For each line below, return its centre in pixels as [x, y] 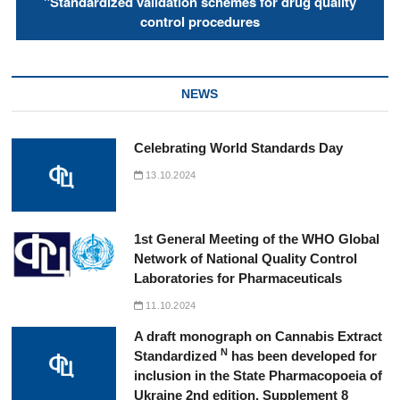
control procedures [200, 21]
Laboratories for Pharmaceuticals [237, 279]
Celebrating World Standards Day [238, 148]
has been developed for [302, 356]
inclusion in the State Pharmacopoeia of [258, 376]
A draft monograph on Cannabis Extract [258, 337]
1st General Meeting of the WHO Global [256, 239]
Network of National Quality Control [245, 259]
